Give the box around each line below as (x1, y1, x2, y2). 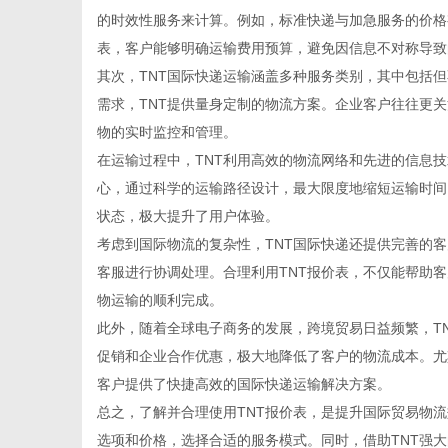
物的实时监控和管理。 (97, 124, 237, 140)
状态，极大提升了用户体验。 (97, 208, 279, 224)
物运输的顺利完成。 (97, 292, 223, 308)
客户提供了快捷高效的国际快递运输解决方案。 (97, 376, 391, 392)
